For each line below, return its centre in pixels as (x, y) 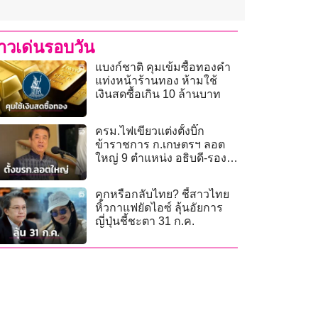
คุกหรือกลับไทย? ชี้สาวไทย (163, 194)
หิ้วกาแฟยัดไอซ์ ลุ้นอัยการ (159, 208)
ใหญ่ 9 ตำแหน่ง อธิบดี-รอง (161, 158)
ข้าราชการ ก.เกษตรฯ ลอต (160, 144)
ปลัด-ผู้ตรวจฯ (129, 171)
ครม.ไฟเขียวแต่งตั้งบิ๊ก (150, 131)
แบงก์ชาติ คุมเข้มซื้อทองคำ (163, 67)
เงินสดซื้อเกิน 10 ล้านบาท (158, 94)
